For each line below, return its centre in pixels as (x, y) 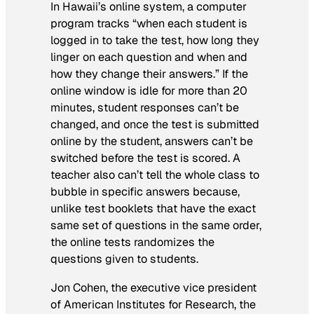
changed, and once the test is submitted (155, 125)
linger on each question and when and (149, 57)
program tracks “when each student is (149, 24)
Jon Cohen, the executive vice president (153, 287)
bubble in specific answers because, (145, 192)
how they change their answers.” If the (149, 74)
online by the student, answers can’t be (152, 142)
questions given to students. (124, 259)
